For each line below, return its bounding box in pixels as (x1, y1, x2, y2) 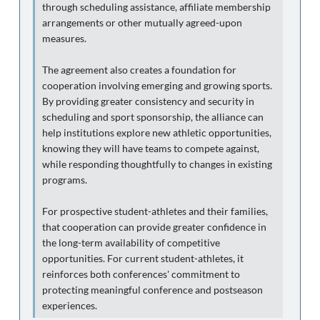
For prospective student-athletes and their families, (42, 205, 268, 217)
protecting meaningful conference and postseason (42, 284, 263, 296)
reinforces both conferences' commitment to (42, 268, 240, 280)
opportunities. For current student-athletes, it (42, 252, 244, 264)
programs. (42, 174, 87, 186)
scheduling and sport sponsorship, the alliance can (42, 111, 264, 123)
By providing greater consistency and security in (42, 95, 254, 107)
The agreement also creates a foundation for (42, 64, 236, 76)
